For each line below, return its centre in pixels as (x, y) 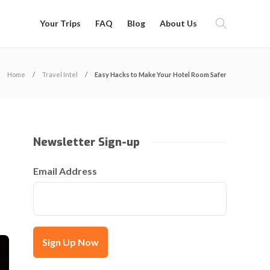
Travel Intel (60, 74)
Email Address (65, 171)
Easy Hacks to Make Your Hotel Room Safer (161, 74)
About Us (178, 23)
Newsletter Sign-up (87, 142)
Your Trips (60, 23)
